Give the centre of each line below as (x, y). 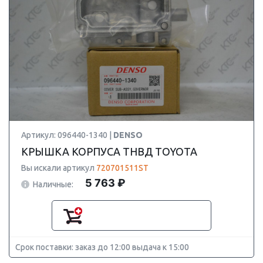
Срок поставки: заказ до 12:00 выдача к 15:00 (102, 247)
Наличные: (53, 184)
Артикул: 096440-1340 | (67, 135)
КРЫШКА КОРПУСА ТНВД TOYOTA (109, 151)
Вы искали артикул (59, 168)
